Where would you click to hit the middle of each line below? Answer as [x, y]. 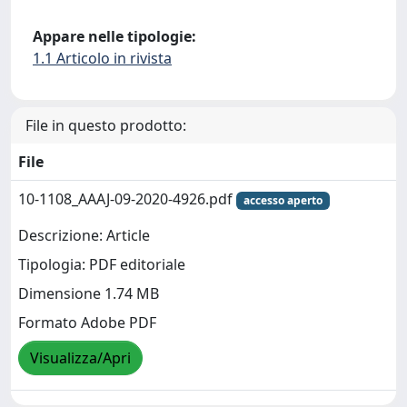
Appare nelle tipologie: [114, 36]
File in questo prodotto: [106, 125]
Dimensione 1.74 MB [89, 294]
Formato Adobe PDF [87, 323]
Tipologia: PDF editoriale [102, 265]
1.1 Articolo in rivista [102, 58]
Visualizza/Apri [80, 358]
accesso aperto [283, 200]
